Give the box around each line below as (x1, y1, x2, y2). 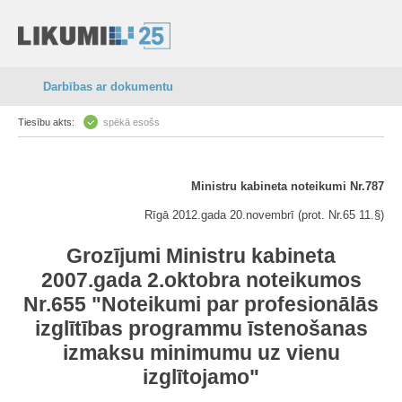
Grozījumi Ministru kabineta (66, 244, 336, 267)
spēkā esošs (103, 117, 160, 127)
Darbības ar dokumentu (43, 80, 173, 93)
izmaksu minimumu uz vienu (62, 341, 340, 364)
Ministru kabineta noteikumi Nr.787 (191, 179, 384, 193)
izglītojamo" (143, 365, 259, 389)
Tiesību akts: (18, 117, 74, 127)
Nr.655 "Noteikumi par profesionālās (23, 293, 379, 316)
